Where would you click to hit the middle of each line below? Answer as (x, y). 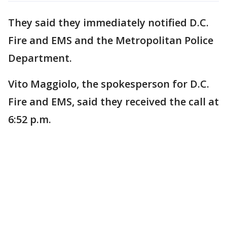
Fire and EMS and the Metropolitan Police (111, 40)
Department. (40, 58)
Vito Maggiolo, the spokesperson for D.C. (109, 84)
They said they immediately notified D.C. (108, 22)
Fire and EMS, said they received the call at (113, 101)
